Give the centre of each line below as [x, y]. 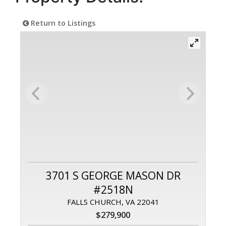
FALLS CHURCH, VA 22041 [113, 202]
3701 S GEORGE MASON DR [113, 176]
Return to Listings [62, 23]
